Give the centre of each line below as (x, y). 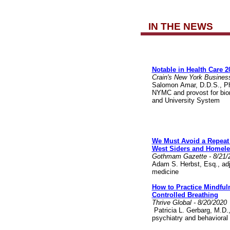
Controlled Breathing (185, 195)
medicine (166, 172)
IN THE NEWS (180, 26)
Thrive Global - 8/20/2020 (189, 203)
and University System (186, 100)
